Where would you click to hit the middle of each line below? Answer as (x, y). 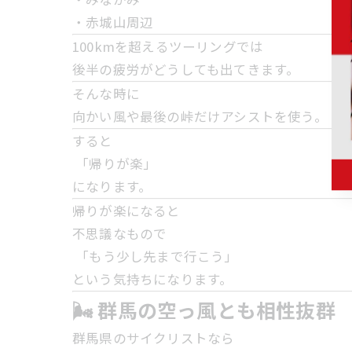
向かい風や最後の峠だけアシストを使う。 (200, 116)
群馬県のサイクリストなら (154, 338)
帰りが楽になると (126, 211)
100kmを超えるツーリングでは (168, 46)
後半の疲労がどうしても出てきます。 (186, 69)
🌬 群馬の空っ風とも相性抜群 (204, 310)
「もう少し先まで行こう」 (155, 256)
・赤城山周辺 (113, 22)
